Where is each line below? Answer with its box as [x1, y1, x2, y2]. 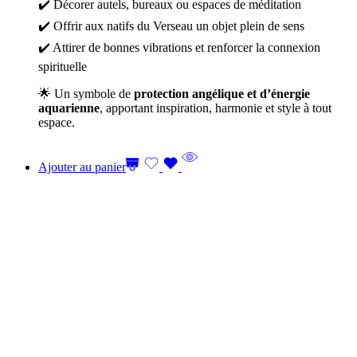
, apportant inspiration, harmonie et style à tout [100, 101, 331, 115]
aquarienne [38, 101, 100, 115]
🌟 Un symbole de [38, 87, 134, 100]
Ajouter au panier [38, 160, 126, 174]
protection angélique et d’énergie [134, 87, 310, 100]
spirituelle [38, 60, 87, 73]
